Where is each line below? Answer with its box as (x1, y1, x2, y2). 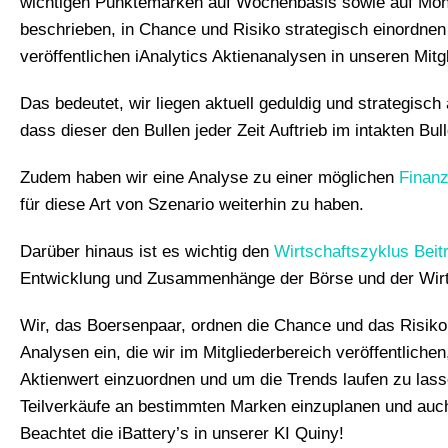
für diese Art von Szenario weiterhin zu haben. (20, 194, 364, 214)
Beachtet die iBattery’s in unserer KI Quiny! (20, 423, 344, 443)
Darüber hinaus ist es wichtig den (20, 241, 274, 261)
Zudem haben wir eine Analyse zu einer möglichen (20, 167, 399, 187)
